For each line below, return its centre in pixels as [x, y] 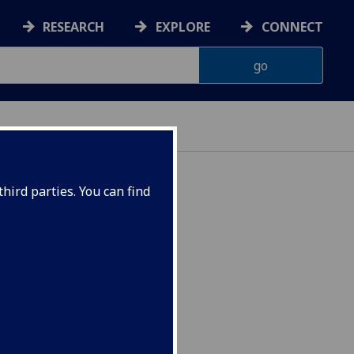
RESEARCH [74, 27]
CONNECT [292, 27]
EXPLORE [183, 27]
